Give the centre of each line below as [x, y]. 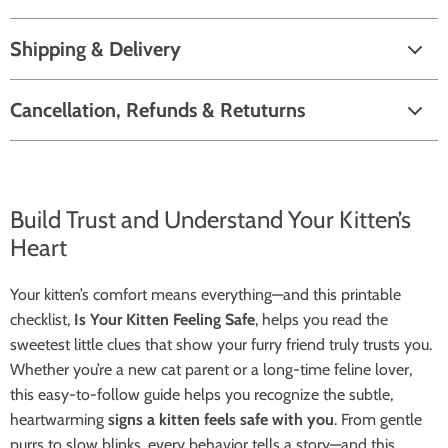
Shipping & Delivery [95, 49]
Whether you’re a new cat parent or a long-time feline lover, [211, 369]
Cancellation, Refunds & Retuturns [157, 110]
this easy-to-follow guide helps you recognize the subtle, [201, 394]
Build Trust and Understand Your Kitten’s [210, 219]
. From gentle [378, 419]
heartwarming [59, 419]
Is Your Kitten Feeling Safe [164, 319]
